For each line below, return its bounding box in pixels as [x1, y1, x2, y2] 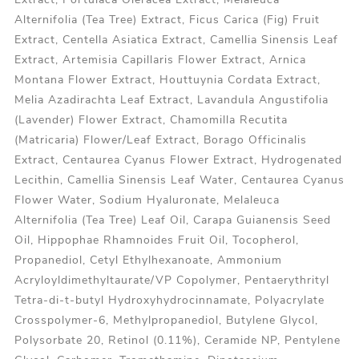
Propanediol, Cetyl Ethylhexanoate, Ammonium [14, 252, 282, 268]
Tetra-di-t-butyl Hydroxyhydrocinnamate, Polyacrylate [14, 292, 325, 309]
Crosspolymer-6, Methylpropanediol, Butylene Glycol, [14, 313, 318, 329]
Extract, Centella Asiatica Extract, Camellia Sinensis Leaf [14, 32, 338, 48]
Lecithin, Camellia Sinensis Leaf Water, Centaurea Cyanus [14, 172, 345, 188]
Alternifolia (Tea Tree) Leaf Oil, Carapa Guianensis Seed [14, 212, 331, 228]
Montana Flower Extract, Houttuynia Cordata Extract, [14, 72, 321, 88]
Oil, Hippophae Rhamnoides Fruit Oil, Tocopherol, [14, 232, 299, 248]
